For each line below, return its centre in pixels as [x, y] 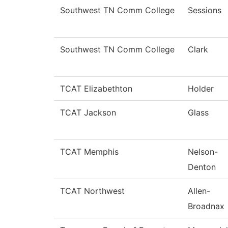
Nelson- [203, 152]
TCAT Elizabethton [96, 89]
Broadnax [206, 206]
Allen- [199, 191]
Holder [201, 89]
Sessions [205, 10]
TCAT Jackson [88, 113]
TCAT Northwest [92, 191]
